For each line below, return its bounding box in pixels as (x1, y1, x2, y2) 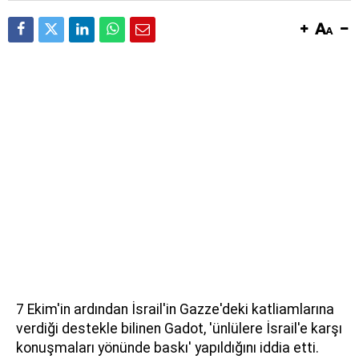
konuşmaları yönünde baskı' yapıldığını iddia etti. (16, 339, 319, 356)
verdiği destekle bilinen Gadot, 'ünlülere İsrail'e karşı (16, 320, 342, 337)
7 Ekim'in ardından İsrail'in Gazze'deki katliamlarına (16, 301, 334, 317)
